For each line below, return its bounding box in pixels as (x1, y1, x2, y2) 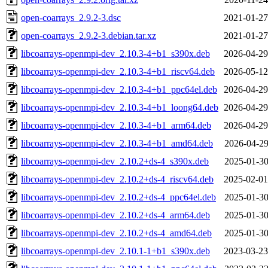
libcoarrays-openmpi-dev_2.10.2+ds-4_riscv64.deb (21, 173, 214, 184)
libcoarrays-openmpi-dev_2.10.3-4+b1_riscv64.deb (21, 66, 215, 77)
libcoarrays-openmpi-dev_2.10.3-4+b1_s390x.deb (21, 48, 210, 59)
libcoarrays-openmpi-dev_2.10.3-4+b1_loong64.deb (21, 102, 218, 112)
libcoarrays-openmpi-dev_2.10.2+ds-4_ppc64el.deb (21, 191, 216, 202)
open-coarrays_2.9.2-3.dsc (21, 12, 121, 23)
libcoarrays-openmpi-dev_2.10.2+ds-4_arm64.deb (21, 209, 210, 220)
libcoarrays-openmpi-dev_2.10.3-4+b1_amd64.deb (21, 138, 213, 148)
